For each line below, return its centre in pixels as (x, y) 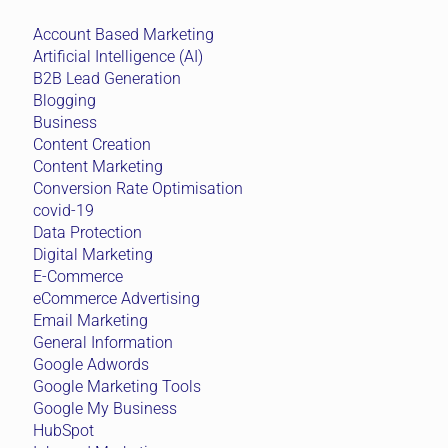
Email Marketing (90, 321)
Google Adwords (91, 365)
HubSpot (63, 431)
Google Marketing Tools (117, 387)
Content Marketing (98, 167)
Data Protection (87, 233)
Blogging (64, 101)
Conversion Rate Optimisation (138, 189)
